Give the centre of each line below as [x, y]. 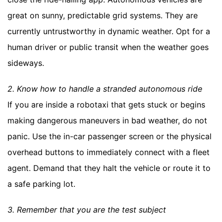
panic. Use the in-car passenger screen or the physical [110, 136]
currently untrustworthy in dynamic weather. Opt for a [109, 31]
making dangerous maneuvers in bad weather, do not [107, 120]
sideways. [26, 63]
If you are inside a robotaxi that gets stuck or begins [106, 104]
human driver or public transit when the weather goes [108, 47]
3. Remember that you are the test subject [87, 209]
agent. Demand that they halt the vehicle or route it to [109, 168]
